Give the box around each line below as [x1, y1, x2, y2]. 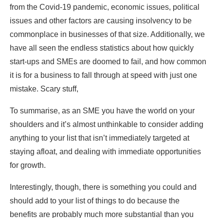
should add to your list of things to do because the [10, 197, 180, 205]
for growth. [10, 161, 46, 170]
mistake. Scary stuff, [10, 85, 78, 93]
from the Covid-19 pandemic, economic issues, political [10, 3, 200, 12]
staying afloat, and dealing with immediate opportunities [10, 147, 201, 156]
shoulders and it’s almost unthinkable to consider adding [10, 120, 203, 129]
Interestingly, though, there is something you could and [10, 183, 197, 192]
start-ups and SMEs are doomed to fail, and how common [10, 57, 206, 66]
